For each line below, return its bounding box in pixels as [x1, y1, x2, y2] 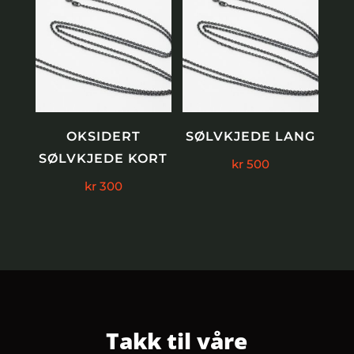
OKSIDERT [66, 128, 141, 144]
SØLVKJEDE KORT [39, 150, 168, 166]
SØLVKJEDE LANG [186, 128, 316, 144]
